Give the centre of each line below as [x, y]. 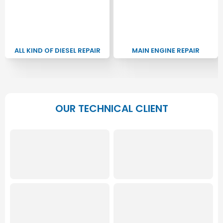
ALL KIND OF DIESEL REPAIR [57, 51]
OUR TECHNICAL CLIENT [111, 109]
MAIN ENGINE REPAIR [166, 51]
